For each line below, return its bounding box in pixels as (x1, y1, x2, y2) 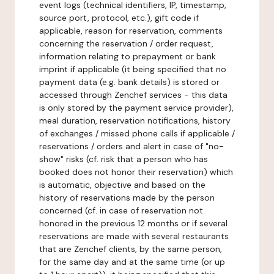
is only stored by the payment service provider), (39, 102, 234, 113)
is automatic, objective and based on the (39, 179, 206, 190)
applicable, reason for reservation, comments (39, 25, 223, 36)
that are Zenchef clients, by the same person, (39, 243, 222, 254)
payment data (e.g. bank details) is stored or (39, 76, 220, 87)
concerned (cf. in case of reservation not (39, 205, 203, 216)
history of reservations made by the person (39, 192, 215, 203)
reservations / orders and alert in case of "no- (39, 141, 224, 152)
